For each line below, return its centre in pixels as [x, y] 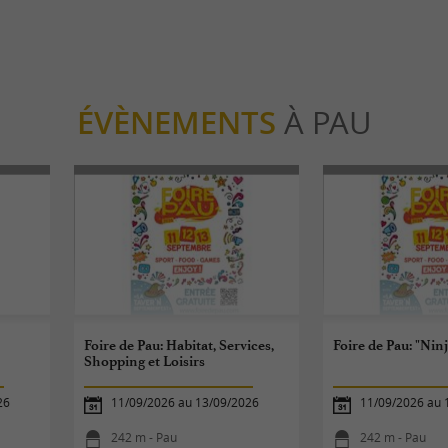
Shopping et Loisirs [145, 361]
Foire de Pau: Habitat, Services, [179, 345]
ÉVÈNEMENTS [176, 122]
